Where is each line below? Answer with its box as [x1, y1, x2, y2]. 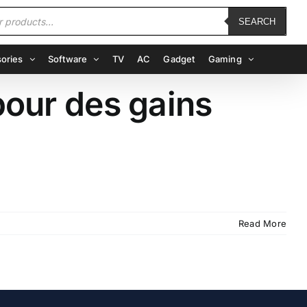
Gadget [163, 53, 195, 64]
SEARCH [238, 16, 275, 27]
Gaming [208, 53, 242, 64]
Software [47, 53, 88, 64]
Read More [238, 218, 286, 229]
